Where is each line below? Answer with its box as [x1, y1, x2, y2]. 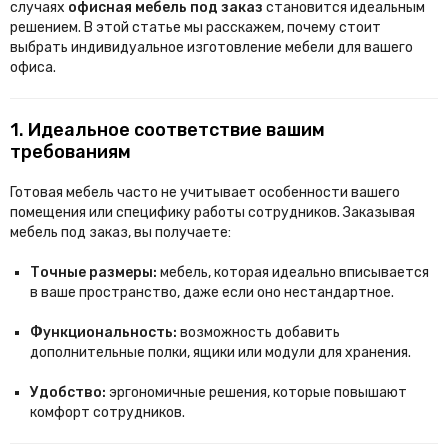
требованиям [10, 141, 131, 163]
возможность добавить [180, 324, 340, 341]
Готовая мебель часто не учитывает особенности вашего [10, 184, 400, 201]
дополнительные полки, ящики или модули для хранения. [30, 344, 411, 361]
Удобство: [30, 384, 106, 401]
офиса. [10, 59, 56, 76]
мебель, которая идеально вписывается [160, 264, 429, 281]
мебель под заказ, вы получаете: [10, 224, 231, 241]
